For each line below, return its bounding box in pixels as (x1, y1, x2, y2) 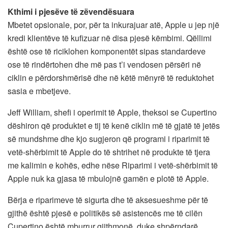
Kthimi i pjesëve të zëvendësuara (8, 5, 134, 17)
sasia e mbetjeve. (8, 84, 71, 97)
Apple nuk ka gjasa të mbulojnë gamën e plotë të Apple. (8, 172, 209, 184)
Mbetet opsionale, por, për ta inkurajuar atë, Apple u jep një (8, 18, 219, 31)
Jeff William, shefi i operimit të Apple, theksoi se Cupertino (8, 106, 217, 118)
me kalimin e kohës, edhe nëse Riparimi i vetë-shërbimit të (8, 159, 218, 171)
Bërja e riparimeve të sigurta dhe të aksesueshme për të (8, 193, 208, 206)
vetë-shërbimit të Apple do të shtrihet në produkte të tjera (8, 146, 210, 158)
